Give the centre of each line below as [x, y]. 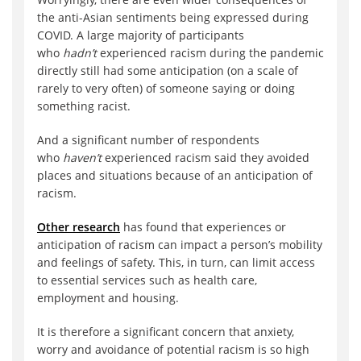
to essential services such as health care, [147, 280]
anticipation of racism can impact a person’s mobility [180, 245]
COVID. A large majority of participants [141, 35]
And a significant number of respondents [148, 140]
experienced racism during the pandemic [210, 53]
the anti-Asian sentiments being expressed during [173, 18]
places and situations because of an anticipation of [175, 176]
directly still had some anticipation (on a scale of [168, 71]
